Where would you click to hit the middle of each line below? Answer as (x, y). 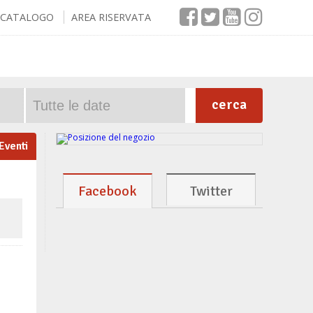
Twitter (211, 191)
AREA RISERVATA (111, 17)
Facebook (108, 191)
